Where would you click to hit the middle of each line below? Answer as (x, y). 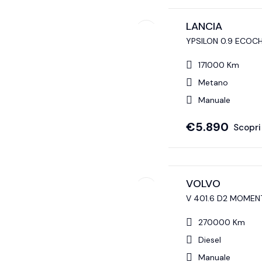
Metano (213, 83)
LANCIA (204, 27)
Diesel (209, 240)
